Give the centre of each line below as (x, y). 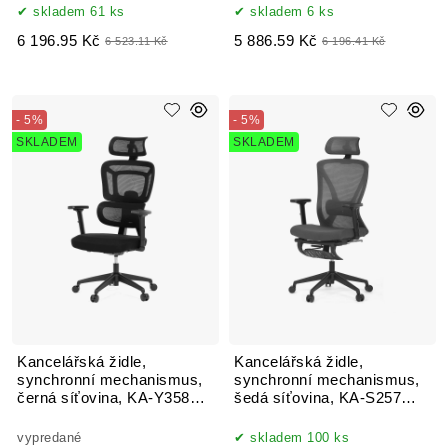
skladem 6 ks (292, 11)
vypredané (49, 437)
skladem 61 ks (79, 11)
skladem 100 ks (299, 437)
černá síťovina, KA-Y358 (103, 397)
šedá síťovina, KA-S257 (317, 397)
